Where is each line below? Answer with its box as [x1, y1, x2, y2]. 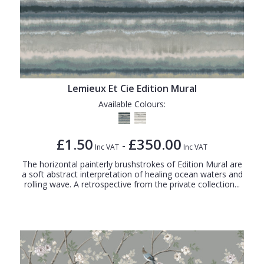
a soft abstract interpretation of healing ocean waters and [21, 168, 243, 180]
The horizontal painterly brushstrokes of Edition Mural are [22, 158, 242, 170]
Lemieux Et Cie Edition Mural [67, 81, 197, 95]
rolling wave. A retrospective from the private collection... [24, 178, 240, 190]
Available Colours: [98, 98, 166, 110]
